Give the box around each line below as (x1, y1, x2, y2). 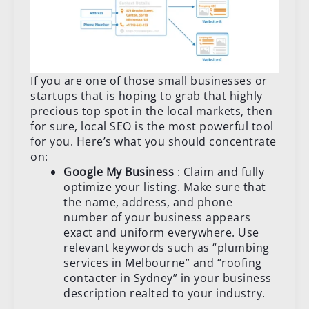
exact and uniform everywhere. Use (63, 225, 259, 241)
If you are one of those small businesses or (30, 73, 268, 89)
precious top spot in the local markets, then (30, 103, 272, 119)
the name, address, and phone (63, 195, 232, 210)
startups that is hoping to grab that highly (30, 88, 263, 104)
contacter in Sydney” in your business (63, 270, 272, 286)
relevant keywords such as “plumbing (63, 240, 270, 256)
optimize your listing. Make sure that (63, 179, 266, 195)
